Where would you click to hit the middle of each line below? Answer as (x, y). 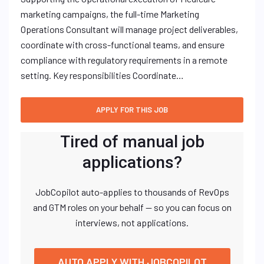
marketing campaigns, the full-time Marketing (110, 14)
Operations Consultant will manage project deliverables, (129, 29)
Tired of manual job (132, 142)
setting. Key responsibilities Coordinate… (102, 75)
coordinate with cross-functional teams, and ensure (123, 44)
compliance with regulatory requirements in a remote (124, 60)
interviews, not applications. (132, 222)
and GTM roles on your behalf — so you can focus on (132, 207)
